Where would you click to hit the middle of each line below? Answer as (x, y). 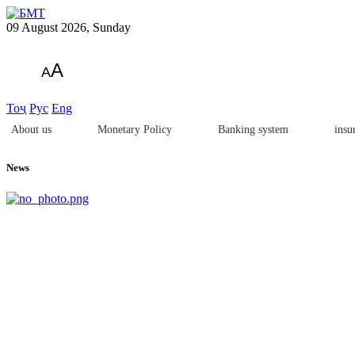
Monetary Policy (135, 130)
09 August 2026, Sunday (69, 27)
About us (31, 130)
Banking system (253, 130)
